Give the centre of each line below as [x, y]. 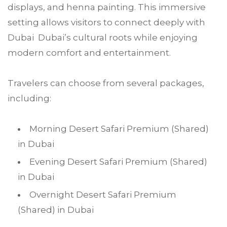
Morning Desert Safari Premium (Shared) [119, 129]
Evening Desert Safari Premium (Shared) [118, 162]
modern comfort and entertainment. [89, 53]
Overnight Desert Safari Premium [103, 195]
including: [29, 98]
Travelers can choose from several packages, [106, 83]
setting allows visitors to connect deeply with [106, 22]
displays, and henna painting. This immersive [107, 7]
